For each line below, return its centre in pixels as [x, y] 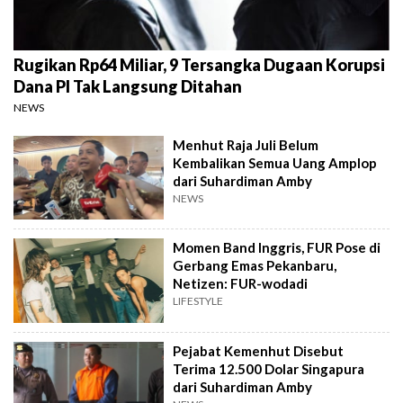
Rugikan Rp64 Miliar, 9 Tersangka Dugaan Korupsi [199, 64]
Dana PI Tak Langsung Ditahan [128, 86]
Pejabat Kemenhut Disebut [259, 350]
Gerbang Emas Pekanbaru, [255, 266]
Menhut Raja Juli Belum [246, 144]
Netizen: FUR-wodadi [241, 284]
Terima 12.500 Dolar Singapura [269, 368]
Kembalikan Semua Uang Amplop [275, 162]
